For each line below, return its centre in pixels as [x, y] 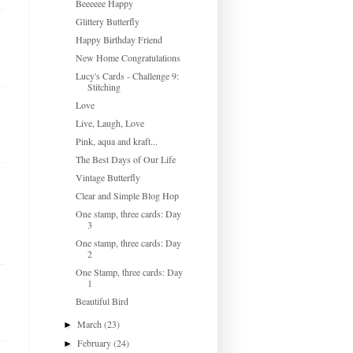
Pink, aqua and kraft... [116, 141]
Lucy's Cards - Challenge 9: [127, 75]
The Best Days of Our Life [125, 159]
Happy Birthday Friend [119, 39]
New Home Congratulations [128, 57]
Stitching [104, 86]
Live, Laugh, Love [110, 123]
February [96, 342]
